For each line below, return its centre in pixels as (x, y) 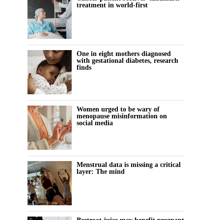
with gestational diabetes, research (127, 61)
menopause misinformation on (122, 116)
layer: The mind (101, 172)
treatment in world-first (112, 5)
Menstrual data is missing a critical (129, 165)
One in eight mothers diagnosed (124, 54)
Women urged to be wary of (118, 109)
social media (95, 123)
